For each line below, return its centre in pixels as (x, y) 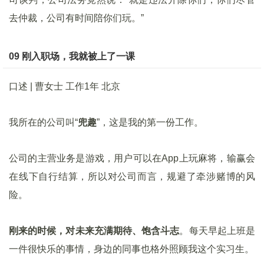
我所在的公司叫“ (43, 122)
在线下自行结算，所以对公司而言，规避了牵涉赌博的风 (132, 176)
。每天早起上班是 (217, 231)
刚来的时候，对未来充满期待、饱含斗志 (94, 231)
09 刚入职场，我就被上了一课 (72, 56)
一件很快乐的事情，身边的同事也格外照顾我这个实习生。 (131, 249)
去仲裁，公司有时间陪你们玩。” (76, 18)
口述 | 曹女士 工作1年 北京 (65, 86)
